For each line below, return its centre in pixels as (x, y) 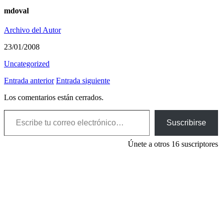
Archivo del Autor (32, 30)
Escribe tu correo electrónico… (25, 110)
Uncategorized (27, 64)
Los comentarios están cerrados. (54, 98)
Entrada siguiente (83, 81)
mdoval (16, 10)
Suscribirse (186, 123)
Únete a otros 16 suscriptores (173, 144)
